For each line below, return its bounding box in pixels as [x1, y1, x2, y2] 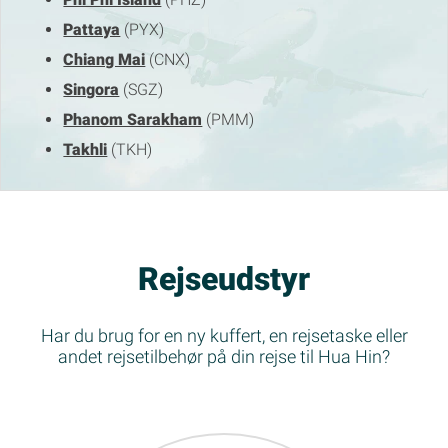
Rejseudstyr [138, 260, 310, 299]
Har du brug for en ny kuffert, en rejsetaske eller [40, 324, 408, 346]
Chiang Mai [63, 50, 146, 70]
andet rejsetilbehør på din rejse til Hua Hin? [58, 345, 390, 367]
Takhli [63, 140, 108, 160]
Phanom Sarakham [63, 110, 203, 130]
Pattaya [63, 20, 121, 40]
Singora [63, 80, 120, 100]
